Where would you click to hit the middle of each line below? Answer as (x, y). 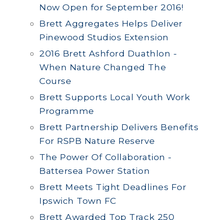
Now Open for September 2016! (111, 7)
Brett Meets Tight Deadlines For (113, 187)
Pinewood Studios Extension (104, 37)
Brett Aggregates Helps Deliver (111, 23)
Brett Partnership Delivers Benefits (119, 127)
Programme (67, 111)
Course (55, 81)
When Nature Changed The (103, 67)
